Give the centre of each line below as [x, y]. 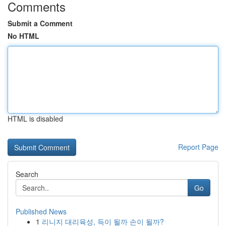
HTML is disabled [35, 119]
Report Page [198, 147]
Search [27, 174]
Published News [41, 211]
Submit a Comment [40, 23]
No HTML [23, 36]
